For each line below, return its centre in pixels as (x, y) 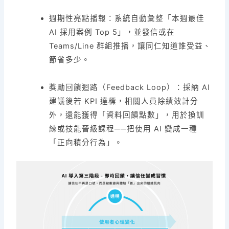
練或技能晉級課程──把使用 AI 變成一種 (123, 129)
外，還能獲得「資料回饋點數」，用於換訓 (127, 115)
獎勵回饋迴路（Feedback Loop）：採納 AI (130, 88)
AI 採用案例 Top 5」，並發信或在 (112, 32)
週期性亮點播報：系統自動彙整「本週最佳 (127, 19)
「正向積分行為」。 (86, 143)
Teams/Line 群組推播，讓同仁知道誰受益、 (130, 46)
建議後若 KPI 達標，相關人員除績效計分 (124, 101)
